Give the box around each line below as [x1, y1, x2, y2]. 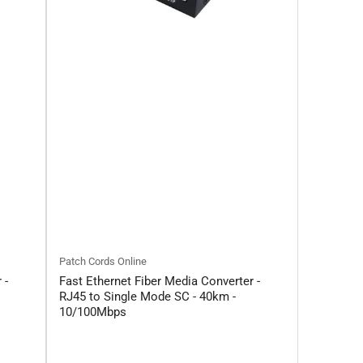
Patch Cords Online [59, 255, 147, 268]
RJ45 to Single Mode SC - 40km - [59, 289, 236, 305]
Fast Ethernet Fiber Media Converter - [59, 274, 260, 289]
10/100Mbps [59, 305, 126, 320]
